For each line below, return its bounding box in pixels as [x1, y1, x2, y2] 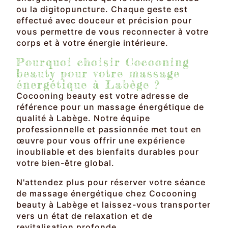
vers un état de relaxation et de [16, 210, 153, 221]
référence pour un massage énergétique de [16, 101, 204, 112]
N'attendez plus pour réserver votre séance [16, 177, 206, 187]
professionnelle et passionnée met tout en [16, 124, 202, 134]
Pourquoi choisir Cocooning [16, 54, 189, 69]
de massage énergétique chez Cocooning [16, 188, 197, 198]
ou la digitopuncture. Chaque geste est [16, 4, 188, 14]
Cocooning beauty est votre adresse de [16, 90, 189, 101]
